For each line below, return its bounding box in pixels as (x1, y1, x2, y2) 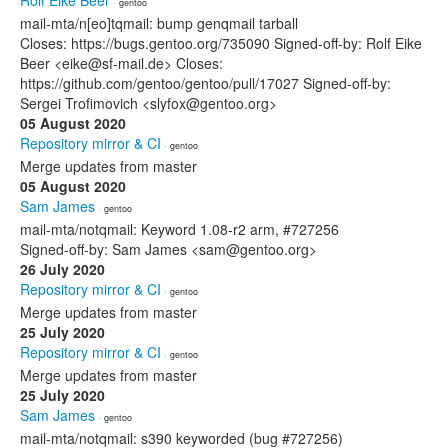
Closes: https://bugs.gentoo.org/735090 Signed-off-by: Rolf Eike (20, 33, 422, 53)
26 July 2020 (20, 259, 105, 279)
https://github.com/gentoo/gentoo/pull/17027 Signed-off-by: (20, 73, 391, 93)
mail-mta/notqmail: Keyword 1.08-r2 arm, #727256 (20, 219, 339, 239)
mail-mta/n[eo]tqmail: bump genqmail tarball (20, 13, 298, 33)
